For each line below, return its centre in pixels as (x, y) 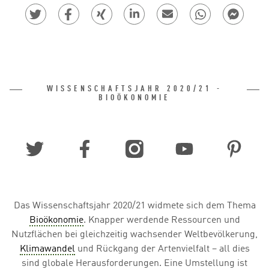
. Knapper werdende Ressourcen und (162, 221)
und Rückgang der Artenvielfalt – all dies (162, 249)
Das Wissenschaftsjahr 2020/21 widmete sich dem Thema (134, 206)
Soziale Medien (54, 128)
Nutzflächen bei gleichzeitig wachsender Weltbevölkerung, (134, 235)
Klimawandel (47, 249)
